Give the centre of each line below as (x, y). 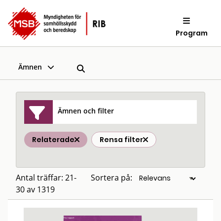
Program (192, 33)
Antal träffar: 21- (46, 178)
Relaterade (53, 140)
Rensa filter (121, 140)
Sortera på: (111, 178)
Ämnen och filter (86, 110)
